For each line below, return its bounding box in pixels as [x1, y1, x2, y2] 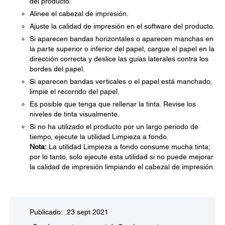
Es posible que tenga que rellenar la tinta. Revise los [30, 100, 196, 108]
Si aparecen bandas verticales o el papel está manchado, [30, 77, 212, 85]
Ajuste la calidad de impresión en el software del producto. [30, 22, 214, 30]
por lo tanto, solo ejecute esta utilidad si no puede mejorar [30, 153, 213, 161]
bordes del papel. [30, 65, 85, 73]
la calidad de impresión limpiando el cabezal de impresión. [30, 163, 215, 171]
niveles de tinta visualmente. [30, 110, 120, 118]
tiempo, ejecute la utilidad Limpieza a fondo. [30, 133, 168, 141]
